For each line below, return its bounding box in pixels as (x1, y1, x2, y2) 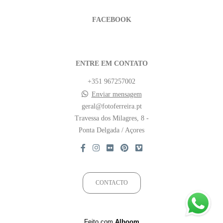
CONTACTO (95, 180, 128, 186)
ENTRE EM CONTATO (75, 60, 148, 67)
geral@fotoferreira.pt (81, 103, 142, 110)
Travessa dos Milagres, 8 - (74, 114, 149, 122)
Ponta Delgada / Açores (79, 126, 144, 134)
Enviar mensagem (91, 91, 142, 98)
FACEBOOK (92, 16, 131, 23)
